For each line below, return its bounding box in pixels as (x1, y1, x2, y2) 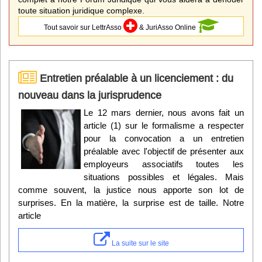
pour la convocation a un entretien (84, 133, 244, 143)
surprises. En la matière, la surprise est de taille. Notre (18, 197, 244, 208)
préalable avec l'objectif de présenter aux (84, 146, 244, 156)
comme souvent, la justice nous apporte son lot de (18, 184, 244, 195)
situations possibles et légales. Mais (84, 171, 244, 182)
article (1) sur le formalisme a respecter (84, 120, 244, 130)
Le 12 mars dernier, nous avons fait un (84, 107, 244, 118)
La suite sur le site (109, 238, 169, 247)
